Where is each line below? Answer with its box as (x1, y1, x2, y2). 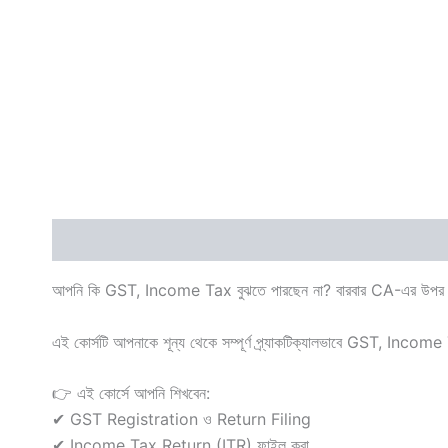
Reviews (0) (164, 230, 260, 251)
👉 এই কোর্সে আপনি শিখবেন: (52, 383, 210, 404)
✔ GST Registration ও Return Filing (52, 409, 311, 430)
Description (52, 230, 143, 251)
